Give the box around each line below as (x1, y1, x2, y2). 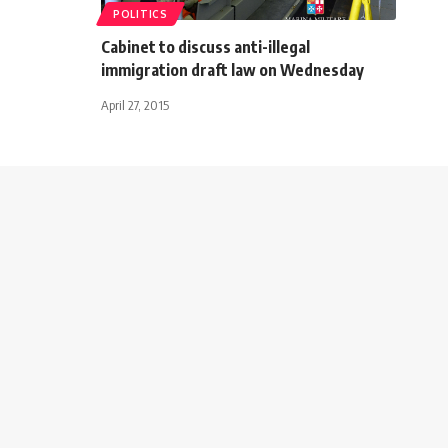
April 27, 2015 (101, 96, 169, 113)
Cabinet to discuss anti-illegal (101, 36, 310, 57)
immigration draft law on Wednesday (101, 59, 364, 80)
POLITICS (113, 7, 168, 20)
